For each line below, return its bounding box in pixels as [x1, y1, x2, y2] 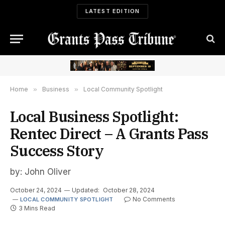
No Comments [132, 195, 175, 203]
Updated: [72, 186, 99, 194]
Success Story [10, 141, 104, 160]
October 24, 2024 [10, 186, 62, 194]
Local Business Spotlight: [10, 106, 178, 126]
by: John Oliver [10, 166, 71, 177]
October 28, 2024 [103, 186, 155, 194]
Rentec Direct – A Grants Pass [10, 124, 208, 143]
